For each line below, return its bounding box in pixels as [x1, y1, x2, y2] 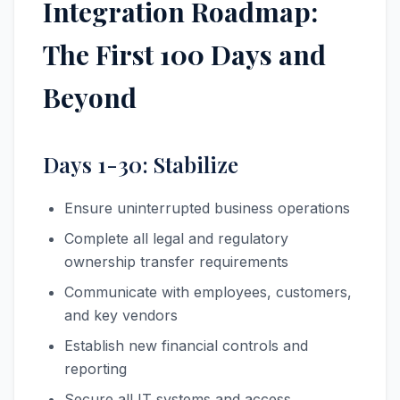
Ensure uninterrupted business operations [64, 199, 350, 217]
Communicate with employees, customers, [64, 283, 352, 301]
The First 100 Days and [43, 37, 326, 72]
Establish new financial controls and [64, 337, 308, 354]
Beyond [43, 79, 137, 115]
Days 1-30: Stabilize [43, 150, 238, 179]
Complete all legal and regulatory [64, 229, 288, 247]
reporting [64, 360, 127, 378]
